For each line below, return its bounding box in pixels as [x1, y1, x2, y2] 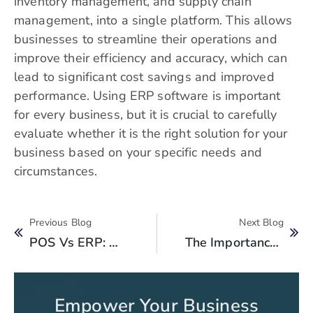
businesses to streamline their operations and [14, 31, 277, 48]
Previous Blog [29, 216, 92, 230]
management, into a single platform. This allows [14, 12, 293, 29]
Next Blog [239, 216, 284, 230]
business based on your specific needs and [14, 144, 263, 161]
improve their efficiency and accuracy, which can [14, 50, 288, 67]
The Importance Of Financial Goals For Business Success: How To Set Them [270, 234, 279, 252]
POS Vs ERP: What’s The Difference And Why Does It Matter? [108, 234, 118, 252]
